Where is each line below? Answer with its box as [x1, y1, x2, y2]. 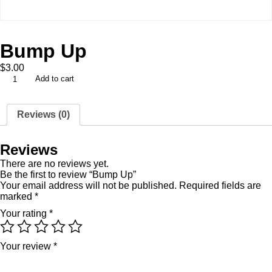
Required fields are [179, 180, 261, 191]
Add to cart [35, 74, 75, 83]
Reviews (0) [17, 109, 70, 120]
